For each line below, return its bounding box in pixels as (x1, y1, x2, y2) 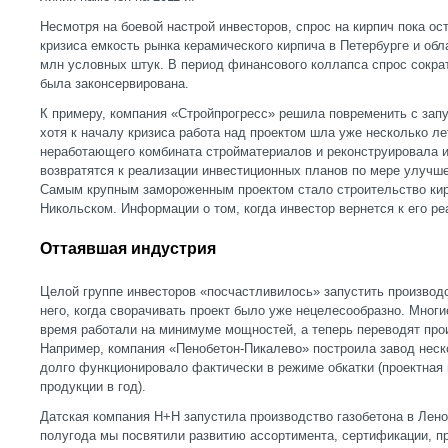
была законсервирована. (40, 76, 189, 92)
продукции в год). (40, 378, 146, 394)
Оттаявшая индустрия (40, 239, 216, 257)
